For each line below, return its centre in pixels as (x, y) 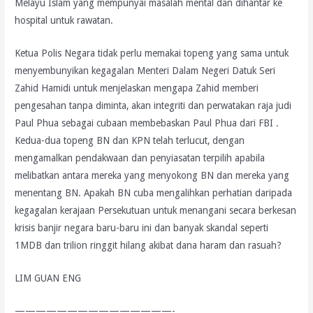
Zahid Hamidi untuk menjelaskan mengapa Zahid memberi (137, 88)
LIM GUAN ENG (48, 278)
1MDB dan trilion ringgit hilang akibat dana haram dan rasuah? (148, 246)
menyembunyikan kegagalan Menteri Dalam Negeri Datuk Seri (145, 71)
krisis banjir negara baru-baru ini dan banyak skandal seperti (142, 228)
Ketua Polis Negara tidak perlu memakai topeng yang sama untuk (152, 53)
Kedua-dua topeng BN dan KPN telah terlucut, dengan (130, 141)
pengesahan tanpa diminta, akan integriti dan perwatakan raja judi (153, 106)
